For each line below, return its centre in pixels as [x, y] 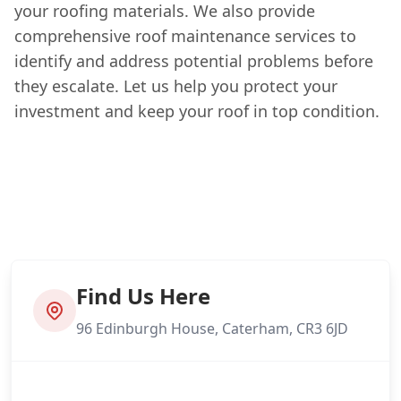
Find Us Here [143, 295]
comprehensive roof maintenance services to [185, 35]
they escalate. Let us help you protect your [176, 85]
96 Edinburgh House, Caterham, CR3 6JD [212, 328]
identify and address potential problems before [194, 60]
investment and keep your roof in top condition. [197, 111]
